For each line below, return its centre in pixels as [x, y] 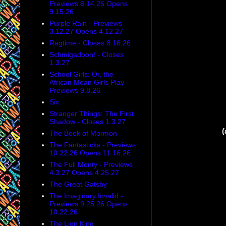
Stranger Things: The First [91, 114]
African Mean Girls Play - [89, 82]
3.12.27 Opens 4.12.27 [86, 32]
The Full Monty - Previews [91, 165]
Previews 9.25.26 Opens [88, 204]
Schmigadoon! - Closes [86, 55]
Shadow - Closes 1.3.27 [87, 122]
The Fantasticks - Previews [92, 145]
